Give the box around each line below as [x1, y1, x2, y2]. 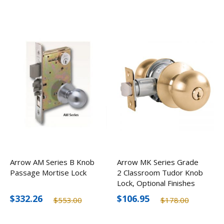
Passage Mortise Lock [10, 167, 86, 177]
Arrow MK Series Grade [117, 156, 198, 167]
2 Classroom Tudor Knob [117, 167, 203, 177]
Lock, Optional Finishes [117, 177, 195, 188]
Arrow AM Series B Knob [10, 156, 94, 167]
